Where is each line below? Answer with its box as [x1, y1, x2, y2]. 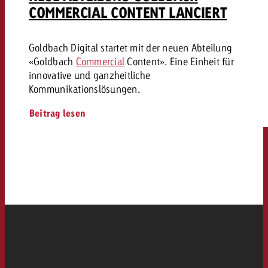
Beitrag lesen [29, 107, 86, 119]
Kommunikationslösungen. [28, 83, 140, 95]
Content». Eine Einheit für [124, 55, 234, 68]
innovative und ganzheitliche [28, 69, 151, 81]
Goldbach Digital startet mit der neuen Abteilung [28, 41, 233, 54]
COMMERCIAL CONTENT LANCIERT [28, 3, 227, 22]
